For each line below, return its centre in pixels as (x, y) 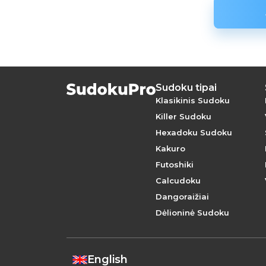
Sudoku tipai (186, 88)
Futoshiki (175, 164)
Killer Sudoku (183, 116)
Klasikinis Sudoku (193, 100)
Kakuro (170, 148)
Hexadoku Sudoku (194, 132)
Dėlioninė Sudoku (192, 213)
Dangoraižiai (182, 197)
